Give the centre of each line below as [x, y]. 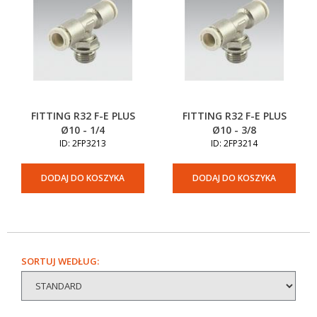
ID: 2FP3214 [234, 143]
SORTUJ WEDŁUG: [60, 261]
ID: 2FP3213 [83, 143]
